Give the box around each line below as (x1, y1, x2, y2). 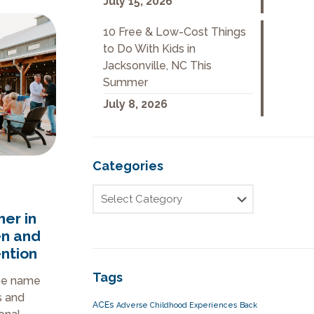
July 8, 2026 (102, 97, 168, 111)
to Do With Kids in (102, 42, 196, 55)
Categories (92, 158, 163, 173)
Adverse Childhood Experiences (116, 301, 237, 309)
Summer (102, 76, 148, 89)
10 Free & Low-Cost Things (102, 25, 246, 39)
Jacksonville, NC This (102, 59, 212, 72)
